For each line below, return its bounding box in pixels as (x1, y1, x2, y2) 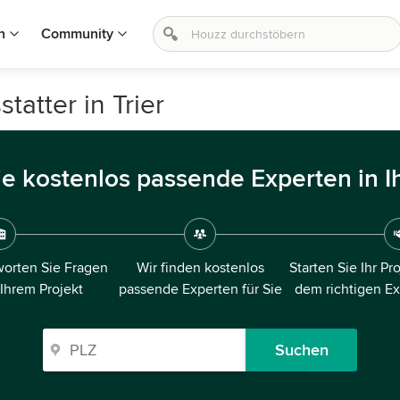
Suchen (274, 340, 329, 360)
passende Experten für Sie (118, 280, 282, 298)
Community (41, 25, 113, 43)
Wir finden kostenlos (136, 259, 264, 277)
